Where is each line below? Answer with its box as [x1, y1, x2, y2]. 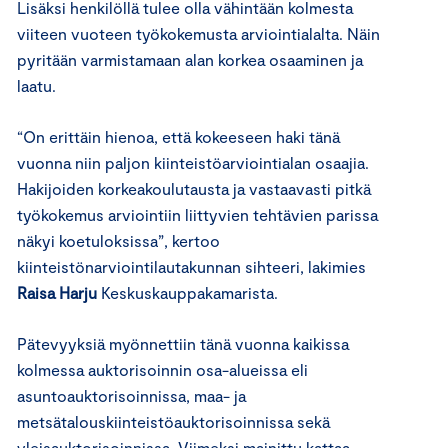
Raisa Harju [17, 283, 97, 302]
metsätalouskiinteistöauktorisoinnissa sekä [17, 412, 330, 431]
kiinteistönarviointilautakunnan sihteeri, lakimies [17, 257, 366, 276]
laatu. [17, 76, 56, 95]
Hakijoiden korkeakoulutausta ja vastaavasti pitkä [17, 179, 371, 198]
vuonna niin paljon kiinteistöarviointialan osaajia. [17, 153, 369, 172]
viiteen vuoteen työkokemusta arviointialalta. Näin [17, 24, 380, 43]
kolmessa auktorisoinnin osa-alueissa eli [17, 360, 308, 379]
